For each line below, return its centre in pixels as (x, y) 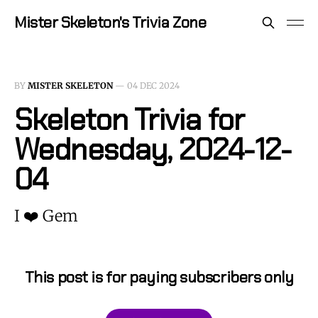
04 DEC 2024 (153, 86)
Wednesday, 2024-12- (153, 149)
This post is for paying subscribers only (159, 278)
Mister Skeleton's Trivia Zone (110, 22)
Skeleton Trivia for (130, 120)
